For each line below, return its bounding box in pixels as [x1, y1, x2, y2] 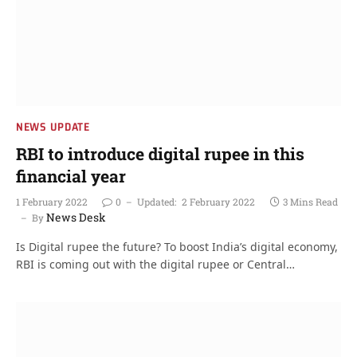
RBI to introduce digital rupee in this [16, 143, 304, 165]
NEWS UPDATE [16, 118, 90, 135]
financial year [16, 165, 126, 187]
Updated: [137, 195, 176, 208]
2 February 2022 [182, 195, 255, 208]
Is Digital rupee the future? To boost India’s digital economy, [16, 239, 338, 254]
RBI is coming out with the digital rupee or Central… [16, 257, 295, 272]
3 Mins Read [283, 195, 338, 208]
